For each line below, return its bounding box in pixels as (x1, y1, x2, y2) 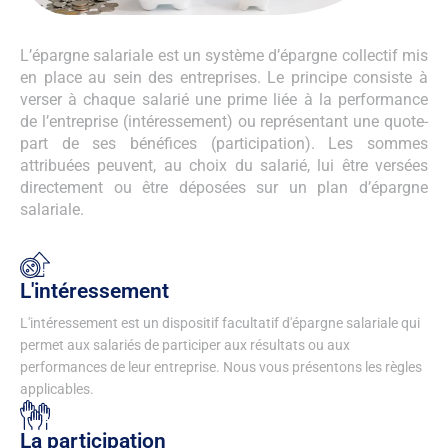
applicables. (20, 380, 94, 397)
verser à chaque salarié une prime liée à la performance (20, 90, 428, 110)
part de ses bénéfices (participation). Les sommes (20, 134, 428, 154)
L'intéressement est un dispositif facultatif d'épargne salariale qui (20, 314, 420, 331)
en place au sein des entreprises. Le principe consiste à (20, 68, 428, 88)
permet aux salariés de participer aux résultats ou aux (20, 336, 350, 353)
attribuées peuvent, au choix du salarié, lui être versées (20, 156, 428, 176)
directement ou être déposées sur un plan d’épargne (20, 178, 428, 198)
